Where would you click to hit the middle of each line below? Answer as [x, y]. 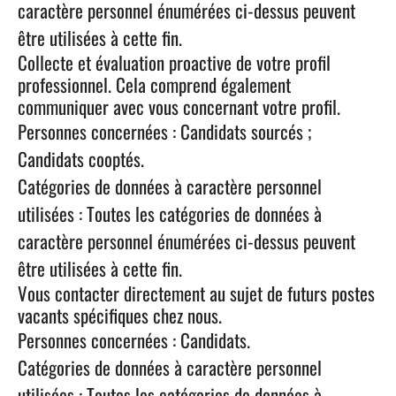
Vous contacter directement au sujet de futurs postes [196, 293]
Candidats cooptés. [81, 159]
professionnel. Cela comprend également [154, 84]
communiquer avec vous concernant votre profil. [179, 107]
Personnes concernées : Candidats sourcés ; [165, 131]
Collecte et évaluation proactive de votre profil [174, 62]
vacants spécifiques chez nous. [120, 315]
